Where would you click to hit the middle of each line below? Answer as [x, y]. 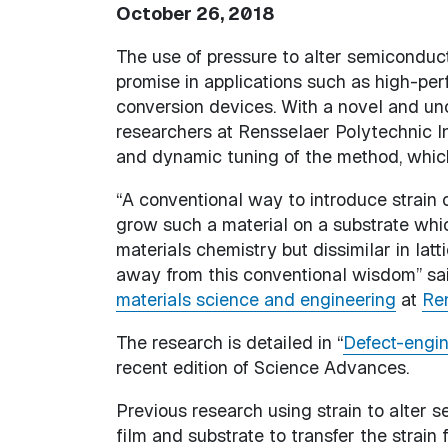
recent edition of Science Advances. [262, 367]
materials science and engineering [255, 299]
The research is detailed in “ [229, 342]
